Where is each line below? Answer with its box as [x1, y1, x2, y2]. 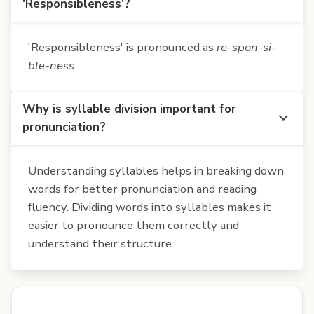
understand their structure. [28, 235, 174, 252]
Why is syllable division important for [22, 100, 236, 117]
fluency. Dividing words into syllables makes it [28, 198, 271, 215]
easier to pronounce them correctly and [28, 217, 239, 233]
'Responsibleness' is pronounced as [28, 39, 217, 55]
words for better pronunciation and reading [28, 180, 257, 197]
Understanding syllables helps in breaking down [28, 162, 284, 179]
